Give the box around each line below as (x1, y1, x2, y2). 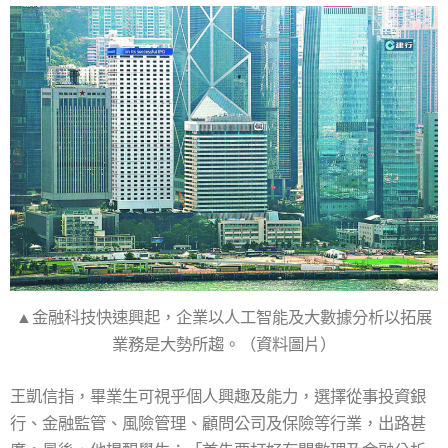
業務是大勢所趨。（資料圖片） (112, 335, 336, 355)
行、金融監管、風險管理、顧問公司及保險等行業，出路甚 (10, 413, 426, 433)
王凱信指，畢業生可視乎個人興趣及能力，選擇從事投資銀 (10, 386, 426, 406)
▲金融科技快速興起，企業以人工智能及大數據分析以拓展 (16, 308, 432, 328)
